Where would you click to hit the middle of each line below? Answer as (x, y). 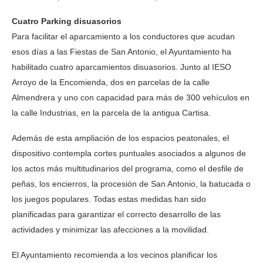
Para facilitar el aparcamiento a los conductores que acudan (123, 37)
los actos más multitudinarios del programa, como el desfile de (128, 169)
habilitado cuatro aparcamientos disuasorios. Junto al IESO (122, 67)
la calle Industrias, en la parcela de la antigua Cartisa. (111, 113)
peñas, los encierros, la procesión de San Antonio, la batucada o (131, 184)
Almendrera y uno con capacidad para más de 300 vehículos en (131, 98)
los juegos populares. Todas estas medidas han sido (109, 199)
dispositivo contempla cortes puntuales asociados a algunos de (129, 154)
